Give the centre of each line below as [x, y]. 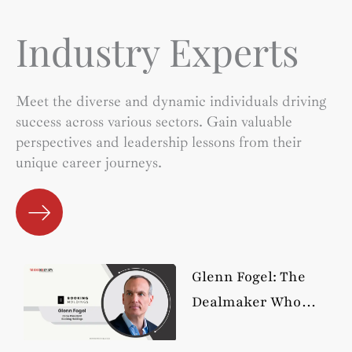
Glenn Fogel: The [249, 277]
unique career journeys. [89, 163]
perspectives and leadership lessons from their [159, 143]
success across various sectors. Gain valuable [154, 122]
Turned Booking [246, 327]
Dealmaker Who [246, 302]
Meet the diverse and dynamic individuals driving [171, 102]
